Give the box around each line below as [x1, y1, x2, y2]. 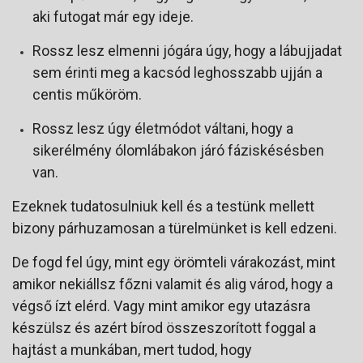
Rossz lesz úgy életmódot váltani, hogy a [32, 119, 293, 137]
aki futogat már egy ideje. [32, 7, 194, 25]
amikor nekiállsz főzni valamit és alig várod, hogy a [12, 275, 333, 293]
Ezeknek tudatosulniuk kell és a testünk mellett [12, 197, 314, 215]
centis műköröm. [32, 85, 142, 103]
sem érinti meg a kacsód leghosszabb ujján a [32, 63, 322, 81]
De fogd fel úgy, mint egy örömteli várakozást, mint [12, 253, 335, 271]
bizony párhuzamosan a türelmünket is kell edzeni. [12, 219, 337, 237]
